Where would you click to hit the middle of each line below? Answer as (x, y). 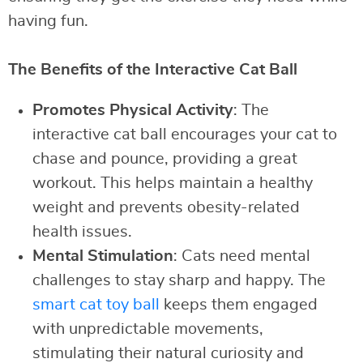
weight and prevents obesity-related (166, 208)
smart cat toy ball (96, 305)
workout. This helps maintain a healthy (173, 184)
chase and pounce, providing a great (165, 159)
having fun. (48, 21)
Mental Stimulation (103, 256)
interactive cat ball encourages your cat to (185, 135)
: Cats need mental (242, 256)
